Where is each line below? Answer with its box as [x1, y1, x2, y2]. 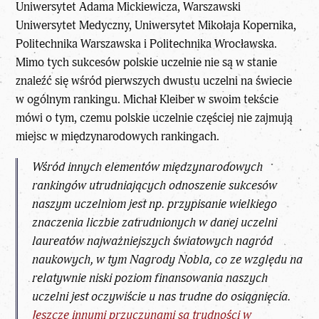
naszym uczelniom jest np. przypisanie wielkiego [32, 196, 278, 211]
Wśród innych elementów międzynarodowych [32, 159, 263, 174]
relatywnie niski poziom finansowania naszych [32, 270, 268, 286]
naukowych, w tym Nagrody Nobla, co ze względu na [32, 251, 303, 267]
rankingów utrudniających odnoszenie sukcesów [32, 177, 278, 193]
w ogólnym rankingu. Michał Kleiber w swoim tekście [16, 91, 279, 107]
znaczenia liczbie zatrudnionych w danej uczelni [32, 214, 278, 230]
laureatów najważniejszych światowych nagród [32, 233, 273, 249]
